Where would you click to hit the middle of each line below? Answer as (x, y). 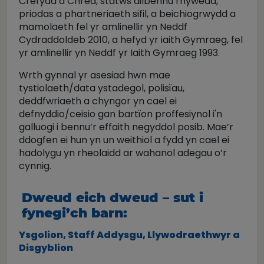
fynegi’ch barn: (77, 213)
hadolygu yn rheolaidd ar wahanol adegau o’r (123, 153)
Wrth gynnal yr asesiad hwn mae (95, 75)
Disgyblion (46, 248)
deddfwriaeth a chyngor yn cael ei (98, 101)
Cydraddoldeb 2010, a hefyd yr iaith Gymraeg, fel (131, 40)
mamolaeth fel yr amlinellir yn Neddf (103, 27)
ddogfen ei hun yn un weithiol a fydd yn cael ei (124, 140)
